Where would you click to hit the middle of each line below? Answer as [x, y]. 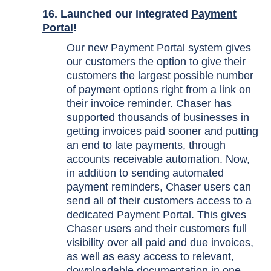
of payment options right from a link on [159, 90]
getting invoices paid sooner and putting [162, 131]
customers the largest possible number [160, 76]
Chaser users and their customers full [157, 229]
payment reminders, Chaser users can [159, 187]
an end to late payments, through [146, 145]
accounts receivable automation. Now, [158, 159]
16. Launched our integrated [117, 14]
